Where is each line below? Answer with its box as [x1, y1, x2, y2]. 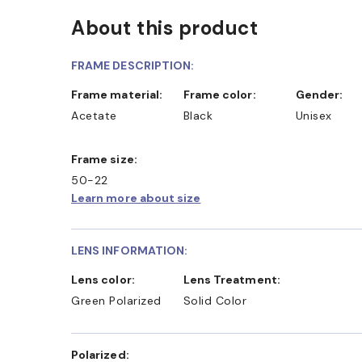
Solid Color [183, 293, 247, 309]
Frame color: [189, 87, 256, 103]
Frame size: [78, 152, 137, 167]
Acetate [71, 108, 117, 124]
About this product [71, 15, 258, 41]
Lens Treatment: [189, 272, 280, 288]
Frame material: [78, 87, 163, 103]
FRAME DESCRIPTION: [71, 58, 195, 74]
